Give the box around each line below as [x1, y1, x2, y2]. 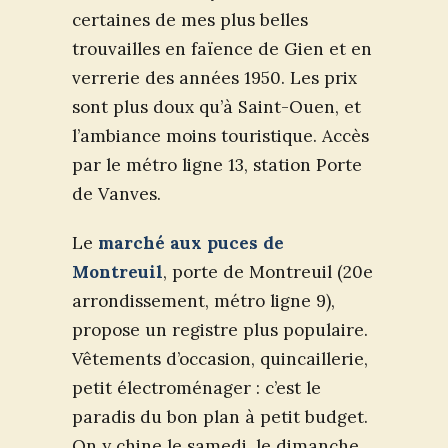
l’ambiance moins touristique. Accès [72, 124, 369, 147]
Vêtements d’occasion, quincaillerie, [72, 347, 368, 370]
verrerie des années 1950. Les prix [72, 66, 357, 89]
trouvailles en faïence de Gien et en [72, 37, 372, 60]
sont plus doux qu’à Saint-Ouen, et [72, 95, 361, 118]
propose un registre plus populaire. [72, 318, 368, 341]
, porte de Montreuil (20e [163, 260, 373, 283]
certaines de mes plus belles [72, 8, 308, 31]
